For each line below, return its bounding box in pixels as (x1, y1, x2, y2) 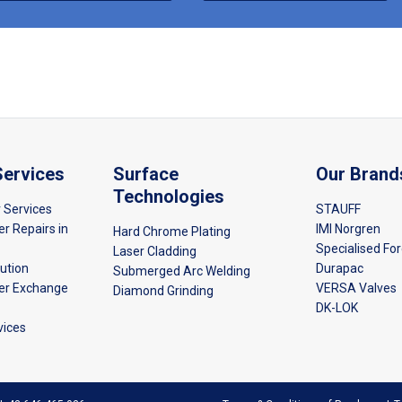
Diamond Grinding (112, 283, 214, 298)
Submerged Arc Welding (112, 263, 250, 278)
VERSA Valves (316, 280, 398, 295)
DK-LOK (316, 300, 359, 315)
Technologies (112, 185, 224, 207)
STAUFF (316, 201, 362, 216)
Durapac (316, 260, 364, 275)
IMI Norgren (316, 221, 381, 236)
